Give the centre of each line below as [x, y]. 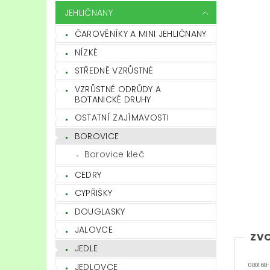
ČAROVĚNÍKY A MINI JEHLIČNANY [140, 34]
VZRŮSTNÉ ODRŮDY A [118, 89]
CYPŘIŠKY [93, 193]
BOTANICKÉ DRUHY [113, 99]
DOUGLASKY [100, 211]
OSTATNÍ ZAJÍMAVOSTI [121, 118]
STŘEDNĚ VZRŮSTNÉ [114, 71]
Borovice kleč [114, 154]
